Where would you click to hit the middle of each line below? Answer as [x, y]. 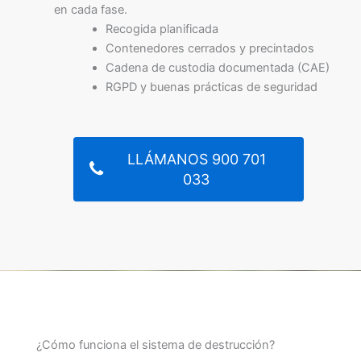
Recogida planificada [162, 29]
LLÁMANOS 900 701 [196, 159]
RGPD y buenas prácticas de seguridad [211, 87]
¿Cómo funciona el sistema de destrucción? [156, 344]
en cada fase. [91, 9]
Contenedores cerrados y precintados [210, 48]
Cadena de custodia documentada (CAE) [217, 67]
